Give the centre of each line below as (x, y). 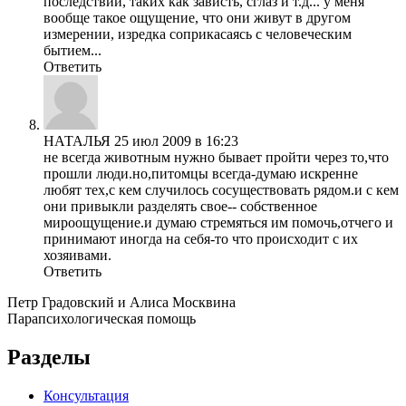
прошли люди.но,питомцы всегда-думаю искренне (201, 174)
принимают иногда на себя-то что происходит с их (201, 239)
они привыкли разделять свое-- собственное (180, 207)
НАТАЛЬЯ (77, 141)
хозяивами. (77, 256)
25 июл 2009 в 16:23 (176, 141)
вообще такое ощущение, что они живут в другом (197, 18)
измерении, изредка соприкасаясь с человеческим (198, 34)
